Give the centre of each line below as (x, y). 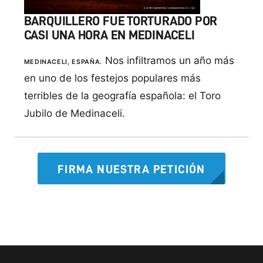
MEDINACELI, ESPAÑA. (63, 62)
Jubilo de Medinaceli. (74, 113)
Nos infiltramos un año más (168, 60)
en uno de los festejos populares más (112, 78)
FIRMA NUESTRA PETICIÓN (131, 169)
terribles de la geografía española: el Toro (122, 96)
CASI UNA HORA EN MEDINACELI (109, 35)
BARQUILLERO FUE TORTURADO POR (121, 21)
